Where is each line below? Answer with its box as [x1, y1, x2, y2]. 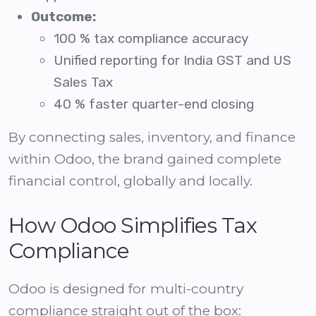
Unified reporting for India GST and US [54, 52, 291, 69]
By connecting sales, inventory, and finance [8, 129, 296, 146]
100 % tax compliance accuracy [54, 30, 248, 47]
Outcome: [31, 8, 96, 25]
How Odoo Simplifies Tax [8, 212, 257, 239]
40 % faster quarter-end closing [54, 96, 254, 113]
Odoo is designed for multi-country [8, 281, 243, 298]
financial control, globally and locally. [8, 173, 253, 190]
